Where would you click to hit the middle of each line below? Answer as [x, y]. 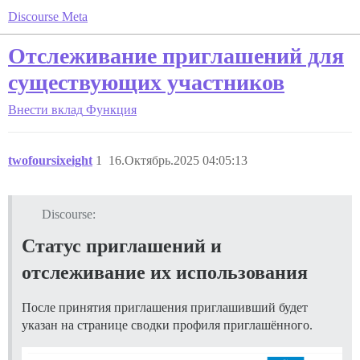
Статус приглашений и [122, 245]
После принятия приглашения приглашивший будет [165, 307]
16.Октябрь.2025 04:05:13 [178, 160]
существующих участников [146, 82]
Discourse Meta [48, 16]
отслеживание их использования [165, 272]
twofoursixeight [50, 160]
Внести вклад [45, 110]
